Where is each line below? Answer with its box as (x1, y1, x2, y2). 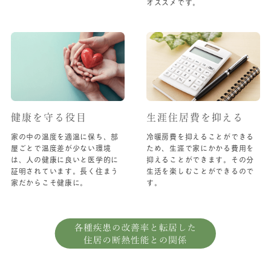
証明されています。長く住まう (11, 165, 119, 177)
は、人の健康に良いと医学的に (11, 154, 119, 166)
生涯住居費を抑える (146, 113, 244, 123)
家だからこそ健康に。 (11, 177, 88, 189)
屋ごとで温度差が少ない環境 (11, 142, 111, 154)
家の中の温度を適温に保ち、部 (11, 131, 119, 143)
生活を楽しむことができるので (146, 165, 255, 177)
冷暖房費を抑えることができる (146, 131, 255, 143)
